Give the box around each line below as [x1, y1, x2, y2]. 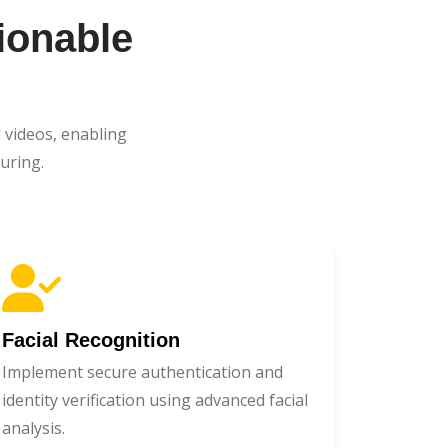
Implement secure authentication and [2, 360, 283, 383]
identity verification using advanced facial [2, 388, 308, 411]
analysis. [2, 416, 65, 439]
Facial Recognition [2, 328, 180, 351]
